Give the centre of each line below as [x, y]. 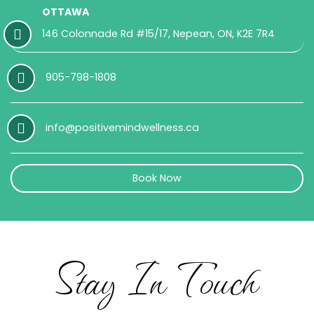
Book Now [157, 178]
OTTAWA [66, 12]
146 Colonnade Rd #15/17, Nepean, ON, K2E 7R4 [158, 34]
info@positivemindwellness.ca [122, 128]
